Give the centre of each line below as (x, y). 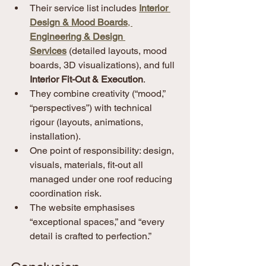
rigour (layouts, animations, (88, 122)
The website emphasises (83, 208)
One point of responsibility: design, (103, 151)
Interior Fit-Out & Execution (86, 80)
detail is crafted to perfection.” (91, 236)
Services (48, 51)
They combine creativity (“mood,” (99, 94)
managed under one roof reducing (102, 179)
